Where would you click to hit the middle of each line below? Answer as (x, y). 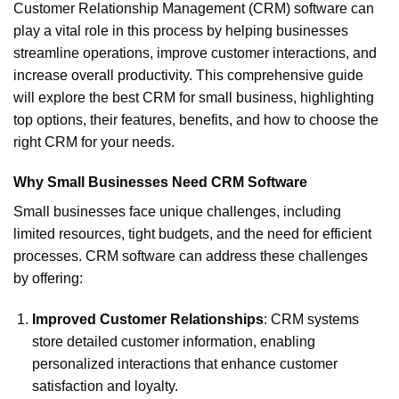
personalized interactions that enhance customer (184, 364)
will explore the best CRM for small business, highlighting (194, 97)
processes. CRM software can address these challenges (191, 256)
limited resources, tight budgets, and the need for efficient (192, 234)
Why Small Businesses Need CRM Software (160, 183)
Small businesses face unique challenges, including (177, 212)
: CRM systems (311, 320)
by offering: (48, 279)
